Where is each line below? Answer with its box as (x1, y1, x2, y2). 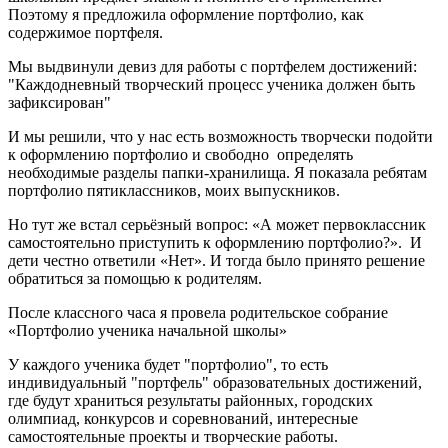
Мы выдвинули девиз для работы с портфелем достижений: (8, 58, 417, 76)
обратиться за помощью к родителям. (8, 270, 262, 288)
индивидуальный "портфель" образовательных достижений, (8, 374, 422, 392)
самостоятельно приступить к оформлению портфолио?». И (8, 234, 422, 252)
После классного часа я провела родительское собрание (8, 304, 388, 322)
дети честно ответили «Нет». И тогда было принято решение (8, 252, 425, 270)
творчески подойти (301, 128, 433, 146)
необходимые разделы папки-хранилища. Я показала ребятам (8, 164, 427, 182)
